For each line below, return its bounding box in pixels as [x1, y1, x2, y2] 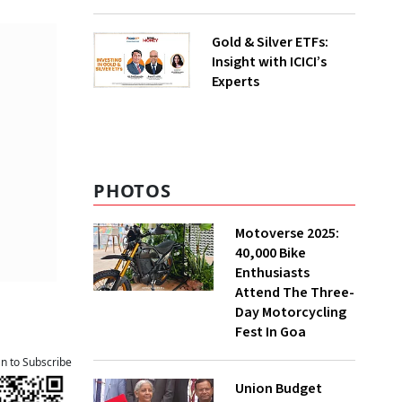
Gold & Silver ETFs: [211, 32, 328, 52]
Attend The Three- [235, 283, 354, 302]
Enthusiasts [235, 263, 310, 283]
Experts [211, 72, 259, 92]
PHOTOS [93, 179, 171, 203]
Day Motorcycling [235, 302, 346, 322]
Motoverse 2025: [235, 223, 339, 243]
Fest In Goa [235, 322, 306, 342]
